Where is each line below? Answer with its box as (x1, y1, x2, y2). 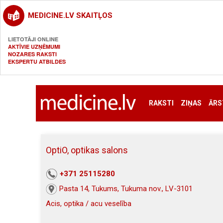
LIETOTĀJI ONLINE (8, 35, 58, 43)
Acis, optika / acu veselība (46, 199, 131, 209)
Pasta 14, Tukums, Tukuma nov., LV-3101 (59, 184, 193, 194)
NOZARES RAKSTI (8, 50, 57, 58)
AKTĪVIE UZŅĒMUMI (8, 43, 60, 50)
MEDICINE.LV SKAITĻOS (28, 11, 112, 20)
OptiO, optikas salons (46, 145, 128, 155)
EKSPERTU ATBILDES (8, 58, 66, 65)
